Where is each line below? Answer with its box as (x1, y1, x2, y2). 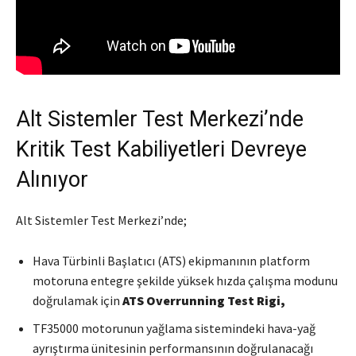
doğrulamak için (33, 292, 122, 308)
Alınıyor (16, 166, 88, 192)
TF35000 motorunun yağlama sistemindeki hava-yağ (33, 319, 315, 336)
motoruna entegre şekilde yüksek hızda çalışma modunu (33, 272, 338, 288)
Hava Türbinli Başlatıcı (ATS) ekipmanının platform (33, 252, 310, 269)
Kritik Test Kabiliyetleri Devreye (16, 136, 307, 162)
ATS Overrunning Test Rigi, (122, 292, 285, 308)
